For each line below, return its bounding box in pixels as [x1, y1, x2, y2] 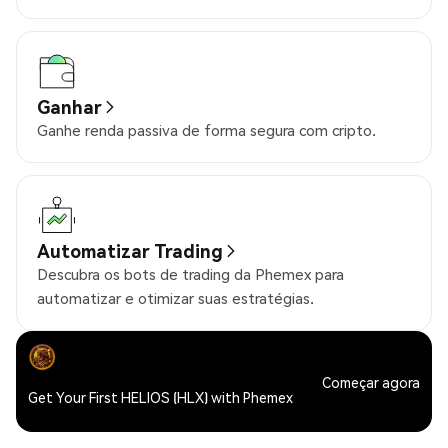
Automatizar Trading [37, 239, 223, 262]
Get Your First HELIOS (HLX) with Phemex [28, 388, 293, 406]
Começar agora [322, 372, 420, 391]
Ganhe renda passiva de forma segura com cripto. [37, 120, 376, 140]
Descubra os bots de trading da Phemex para [37, 264, 344, 284]
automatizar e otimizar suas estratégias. [37, 288, 314, 308]
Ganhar [37, 95, 102, 118]
